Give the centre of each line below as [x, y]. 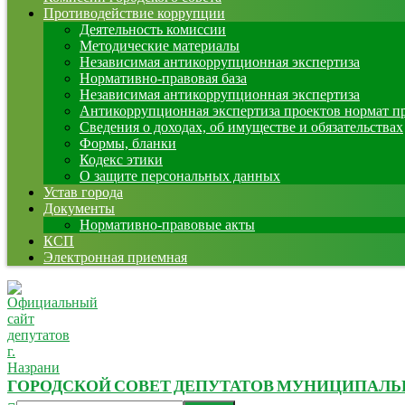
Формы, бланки [128, 143]
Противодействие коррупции [134, 13]
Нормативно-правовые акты [167, 225]
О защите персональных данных [180, 176]
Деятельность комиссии [153, 29]
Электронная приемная [115, 257]
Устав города [83, 192]
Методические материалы [160, 46]
